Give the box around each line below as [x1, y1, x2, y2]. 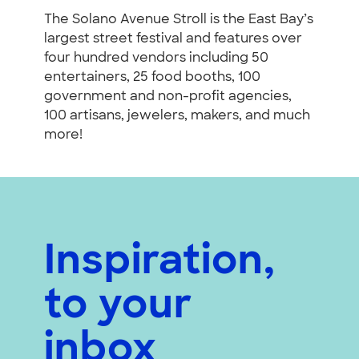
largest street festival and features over [44, 33, 302, 46]
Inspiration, [44, 243, 276, 284]
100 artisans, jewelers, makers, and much [44, 110, 310, 123]
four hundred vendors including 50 [44, 52, 268, 66]
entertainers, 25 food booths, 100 [44, 71, 260, 85]
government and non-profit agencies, [44, 91, 292, 104]
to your [44, 287, 192, 329]
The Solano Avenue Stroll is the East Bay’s [44, 14, 313, 27]
